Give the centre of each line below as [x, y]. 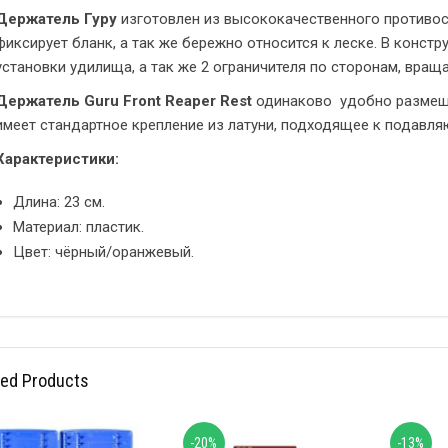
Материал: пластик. [78, 226]
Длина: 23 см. [59, 201]
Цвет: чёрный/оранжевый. [103, 251]
